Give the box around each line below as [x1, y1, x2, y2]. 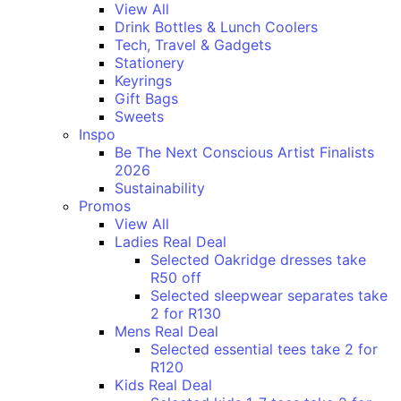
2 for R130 [150, 304, 221, 323]
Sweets [115, 107, 164, 126]
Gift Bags [115, 90, 178, 108]
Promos [79, 197, 131, 216]
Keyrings [115, 72, 172, 90]
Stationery [115, 54, 184, 73]
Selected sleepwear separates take [150, 286, 388, 305]
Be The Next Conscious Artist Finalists [115, 143, 374, 162]
